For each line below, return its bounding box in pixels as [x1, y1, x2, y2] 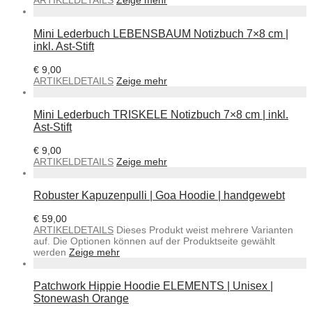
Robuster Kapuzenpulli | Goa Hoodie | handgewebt [33, 189, 285, 201]
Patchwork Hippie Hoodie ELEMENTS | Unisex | [33, 279, 273, 292]
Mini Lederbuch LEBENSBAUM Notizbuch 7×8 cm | [33, 27, 288, 40]
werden [33, 246, 69, 258]
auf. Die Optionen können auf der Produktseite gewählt [33, 235, 275, 247]
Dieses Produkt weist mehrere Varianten [116, 224, 293, 235]
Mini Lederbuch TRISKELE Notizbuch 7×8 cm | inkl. [33, 108, 288, 120]
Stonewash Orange [33, 292, 129, 304]
